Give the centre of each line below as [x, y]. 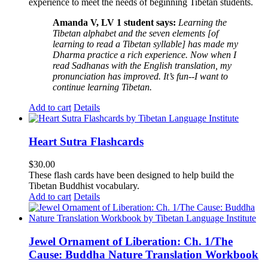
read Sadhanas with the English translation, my [142, 65]
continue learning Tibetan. [103, 87]
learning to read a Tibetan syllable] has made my [145, 44]
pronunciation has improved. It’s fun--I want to [140, 76]
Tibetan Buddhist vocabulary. [84, 186]
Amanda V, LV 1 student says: [115, 22]
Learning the [202, 22]
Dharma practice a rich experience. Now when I [144, 54]
